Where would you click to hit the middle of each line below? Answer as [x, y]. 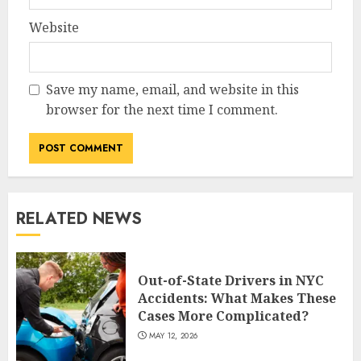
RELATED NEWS [79, 219]
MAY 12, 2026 [173, 336]
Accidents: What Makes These [237, 299]
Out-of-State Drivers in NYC [231, 281]
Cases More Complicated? [223, 316]
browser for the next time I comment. [162, 110]
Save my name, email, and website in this [172, 90]
